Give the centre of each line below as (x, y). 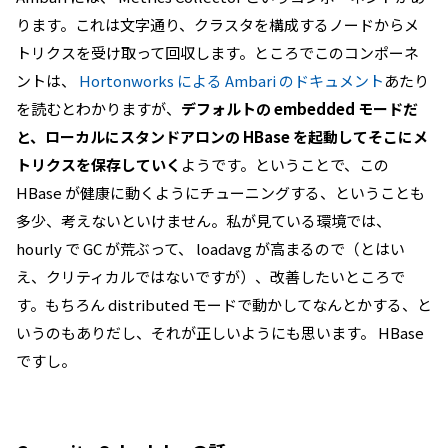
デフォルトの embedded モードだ (299, 108)
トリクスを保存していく (98, 164)
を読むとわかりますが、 (98, 108)
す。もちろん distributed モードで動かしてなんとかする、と (224, 304)
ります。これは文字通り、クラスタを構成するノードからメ (217, 24)
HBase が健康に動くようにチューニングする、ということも (220, 192)
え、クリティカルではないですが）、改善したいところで (210, 276)
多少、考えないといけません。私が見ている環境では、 (203, 220)
